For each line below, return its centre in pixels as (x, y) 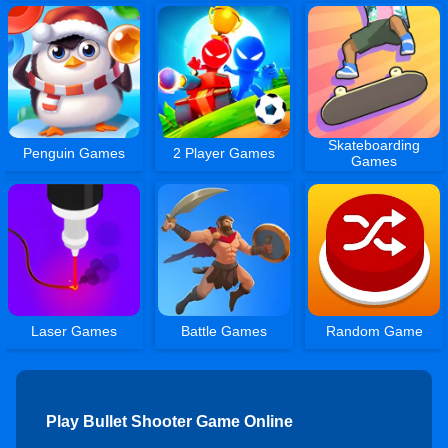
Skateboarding (374, 144)
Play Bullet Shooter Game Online (169, 421)
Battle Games (224, 331)
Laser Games (74, 331)
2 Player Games (224, 152)
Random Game (374, 331)
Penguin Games (74, 152)
